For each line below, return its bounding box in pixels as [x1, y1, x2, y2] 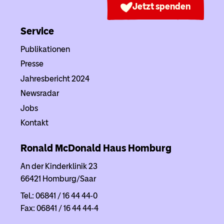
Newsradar [20, 88, 59, 98]
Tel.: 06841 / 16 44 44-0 [20, 191, 97, 201]
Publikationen [20, 44, 70, 54]
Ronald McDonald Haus [20, 142, 128, 154]
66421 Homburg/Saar [20, 174, 96, 184]
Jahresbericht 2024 [20, 73, 89, 83]
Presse [20, 59, 43, 69]
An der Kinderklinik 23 [20, 161, 97, 171]
